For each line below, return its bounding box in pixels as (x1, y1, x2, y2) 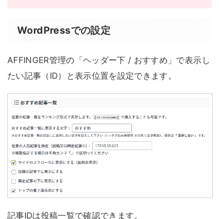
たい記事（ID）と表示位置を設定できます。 (7, 70, 177, 81)
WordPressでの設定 (17, 24, 111, 36)
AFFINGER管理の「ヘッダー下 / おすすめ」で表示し (7, 55, 210, 65)
